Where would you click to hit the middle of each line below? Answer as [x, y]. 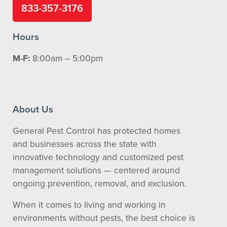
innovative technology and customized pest [98, 157]
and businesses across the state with [85, 143]
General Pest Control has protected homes [97, 130]
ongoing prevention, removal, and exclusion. [100, 183]
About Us [33, 109]
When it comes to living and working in [89, 204]
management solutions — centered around [96, 170]
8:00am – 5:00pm [66, 58]
